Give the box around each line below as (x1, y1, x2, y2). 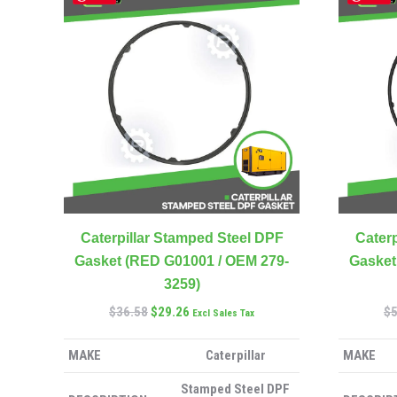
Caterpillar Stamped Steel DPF (80, 230, 284, 245)
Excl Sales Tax (192, 307, 254, 319)
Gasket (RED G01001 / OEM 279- (74, 253, 289, 269)
